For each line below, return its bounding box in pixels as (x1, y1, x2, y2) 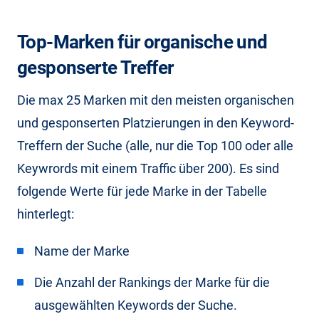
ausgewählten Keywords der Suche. (34, 297, 237, 313)
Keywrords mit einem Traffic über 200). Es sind (17, 160, 279, 176)
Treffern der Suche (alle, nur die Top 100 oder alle (17, 137, 293, 153)
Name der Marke (34, 243, 130, 258)
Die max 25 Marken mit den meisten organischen (17, 92, 294, 108)
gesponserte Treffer (17, 56, 174, 78)
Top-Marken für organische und (17, 31, 268, 53)
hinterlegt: (17, 206, 74, 221)
